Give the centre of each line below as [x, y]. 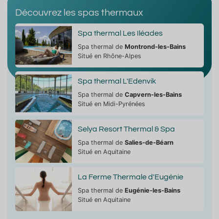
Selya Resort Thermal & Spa [126, 129]
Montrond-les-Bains [155, 46]
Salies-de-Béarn [149, 142]
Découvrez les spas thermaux [79, 12]
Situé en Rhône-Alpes [109, 56]
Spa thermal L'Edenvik [117, 81]
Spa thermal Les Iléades [120, 33]
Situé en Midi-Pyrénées [111, 104]
